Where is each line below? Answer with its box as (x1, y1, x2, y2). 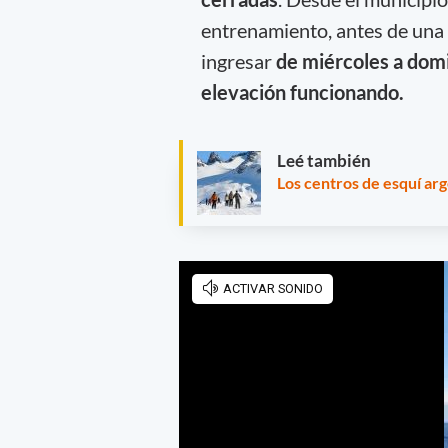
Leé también (277, 150, 371, 172)
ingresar (200, 48, 272, 73)
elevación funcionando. (200, 79, 408, 104)
